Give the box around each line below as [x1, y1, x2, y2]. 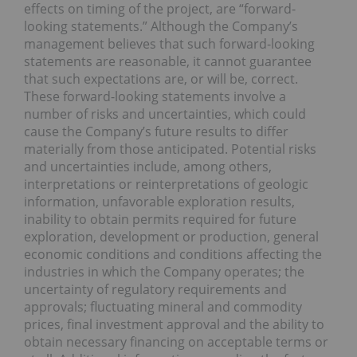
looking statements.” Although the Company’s [24, 17, 298, 35]
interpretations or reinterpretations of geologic [24, 175, 308, 193]
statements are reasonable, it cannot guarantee [24, 52, 312, 70]
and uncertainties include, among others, [24, 157, 272, 175]
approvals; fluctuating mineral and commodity [24, 297, 302, 316]
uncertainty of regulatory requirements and [24, 280, 287, 298]
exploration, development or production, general [24, 227, 319, 245]
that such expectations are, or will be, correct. [24, 69, 298, 88]
